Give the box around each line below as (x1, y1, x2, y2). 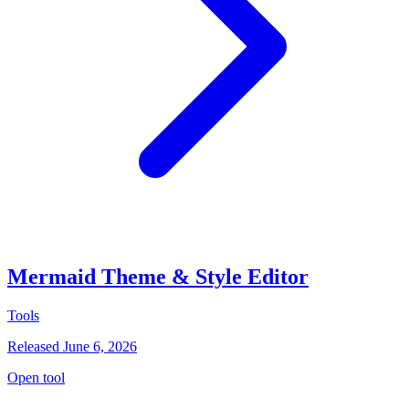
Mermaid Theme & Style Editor (7, 265, 309, 289)
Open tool (7, 370, 65, 386)
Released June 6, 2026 (7, 339, 137, 355)
